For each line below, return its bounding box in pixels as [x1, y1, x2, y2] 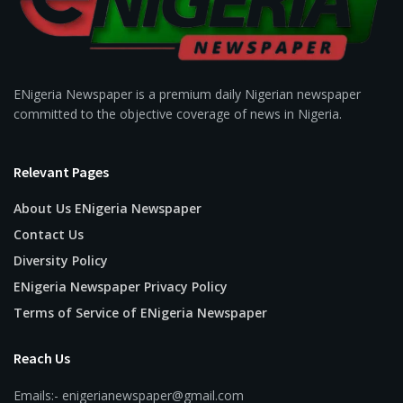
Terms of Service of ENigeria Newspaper [13, 303, 267, 321]
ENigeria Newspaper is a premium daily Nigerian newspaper [13, 85, 361, 103]
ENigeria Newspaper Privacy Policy [13, 277, 228, 295]
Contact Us [13, 225, 84, 243]
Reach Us [13, 348, 70, 367]
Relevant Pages [13, 162, 109, 181]
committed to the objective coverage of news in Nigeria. [13, 104, 342, 122]
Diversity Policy [13, 251, 108, 269]
